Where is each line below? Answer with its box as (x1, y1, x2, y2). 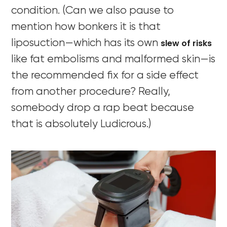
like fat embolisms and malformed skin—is (11, 54, 216, 65)
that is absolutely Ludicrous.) (11, 119, 152, 130)
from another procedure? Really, (11, 86, 171, 97)
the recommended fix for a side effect (11, 70, 199, 81)
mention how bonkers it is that (11, 21, 161, 32)
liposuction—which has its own (11, 37, 161, 49)
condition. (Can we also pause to (11, 5, 174, 16)
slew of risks (161, 37, 212, 49)
